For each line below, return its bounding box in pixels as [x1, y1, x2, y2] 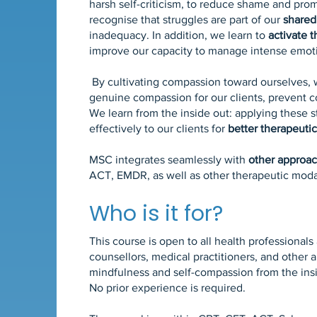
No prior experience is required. [89, 282, 246, 294]
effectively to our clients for [89, 122, 229, 134]
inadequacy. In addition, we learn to [89, 29, 269, 41]
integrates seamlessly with [115, 154, 246, 166]
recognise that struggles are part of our [89, 13, 284, 25]
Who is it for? [89, 199, 224, 229]
